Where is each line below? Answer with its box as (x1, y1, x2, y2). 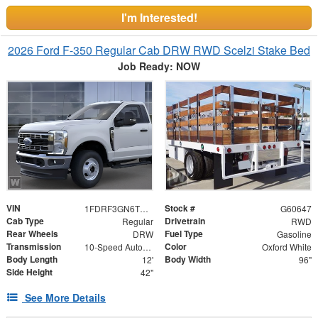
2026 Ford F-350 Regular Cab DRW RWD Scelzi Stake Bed (8, 41, 310, 58)
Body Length (6, 253, 57, 266)
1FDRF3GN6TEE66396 (139, 202, 148, 215)
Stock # (165, 202, 195, 215)
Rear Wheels (6, 227, 58, 241)
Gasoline (276, 228, 312, 241)
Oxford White (261, 241, 312, 253)
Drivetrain (165, 214, 205, 228)
